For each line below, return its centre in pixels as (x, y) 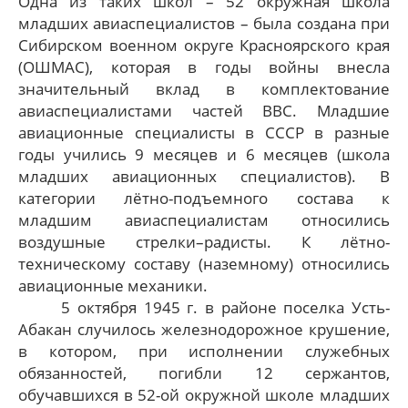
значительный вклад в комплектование (204, 88)
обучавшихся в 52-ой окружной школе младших (204, 394)
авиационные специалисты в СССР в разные (204, 132)
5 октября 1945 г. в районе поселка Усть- (225, 307)
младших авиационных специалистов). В (204, 176)
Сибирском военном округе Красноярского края (204, 45)
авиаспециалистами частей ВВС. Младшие (204, 110)
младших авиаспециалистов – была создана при (204, 23)
